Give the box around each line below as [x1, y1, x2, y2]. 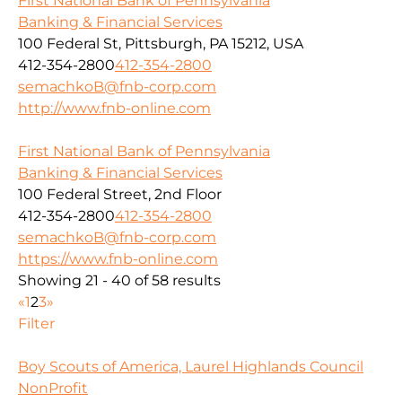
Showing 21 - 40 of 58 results [18, 272, 221, 290]
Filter [18, 315, 55, 333]
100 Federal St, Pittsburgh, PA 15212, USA [18, 35, 303, 53]
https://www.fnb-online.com [18, 250, 218, 268]
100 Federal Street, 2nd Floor [18, 186, 222, 204]
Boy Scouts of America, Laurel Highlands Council [18, 358, 363, 376]
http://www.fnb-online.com [18, 100, 211, 118]
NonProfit [18, 380, 88, 398]
